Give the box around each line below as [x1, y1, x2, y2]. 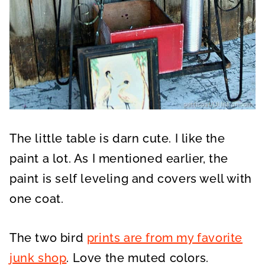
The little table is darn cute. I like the [9, 131, 225, 146]
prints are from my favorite [86, 231, 243, 245]
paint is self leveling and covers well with [9, 172, 252, 186]
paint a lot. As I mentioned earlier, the [9, 151, 229, 166]
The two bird [9, 231, 87, 245]
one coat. [9, 192, 64, 206]
